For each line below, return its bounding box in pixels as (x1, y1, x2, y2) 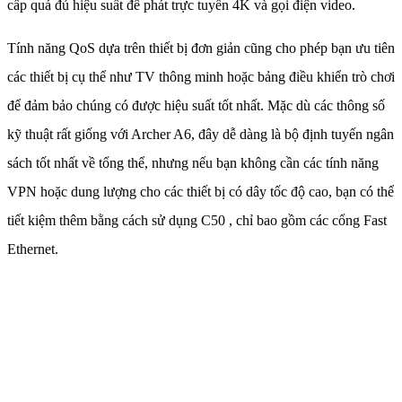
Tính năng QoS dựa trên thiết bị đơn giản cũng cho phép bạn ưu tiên (7, 39, 395, 56)
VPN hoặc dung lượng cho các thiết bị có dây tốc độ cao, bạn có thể (7, 183, 394, 199)
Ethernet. (7, 240, 58, 257)
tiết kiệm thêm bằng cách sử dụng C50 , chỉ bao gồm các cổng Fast (7, 212, 387, 228)
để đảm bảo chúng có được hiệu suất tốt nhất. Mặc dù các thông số (7, 97, 385, 113)
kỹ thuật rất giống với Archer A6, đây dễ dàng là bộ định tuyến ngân (7, 126, 394, 142)
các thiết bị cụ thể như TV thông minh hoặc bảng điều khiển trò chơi (7, 68, 395, 84)
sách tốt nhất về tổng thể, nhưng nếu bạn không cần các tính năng (7, 154, 379, 170)
